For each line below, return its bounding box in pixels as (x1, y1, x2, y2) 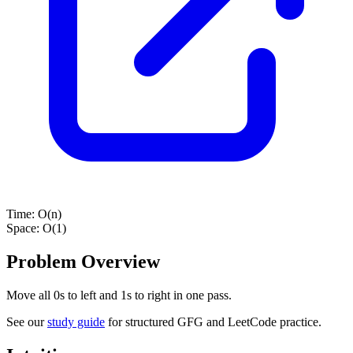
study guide (47, 314, 105, 329)
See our (6, 314, 47, 329)
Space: (6, 221, 43, 235)
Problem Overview (6, 251, 160, 272)
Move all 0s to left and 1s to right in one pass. (6, 288, 232, 302)
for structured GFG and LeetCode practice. (105, 314, 321, 329)
